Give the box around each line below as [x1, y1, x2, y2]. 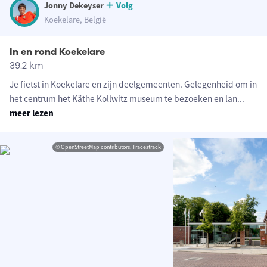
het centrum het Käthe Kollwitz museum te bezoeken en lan [10, 93, 237, 104]
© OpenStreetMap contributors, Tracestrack [55, 143, 161, 151]
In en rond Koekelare [10, 45, 105, 58]
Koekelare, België [44, 14, 106, 25]
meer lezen [10, 107, 54, 119]
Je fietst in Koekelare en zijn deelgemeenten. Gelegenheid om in [10, 79, 257, 90]
